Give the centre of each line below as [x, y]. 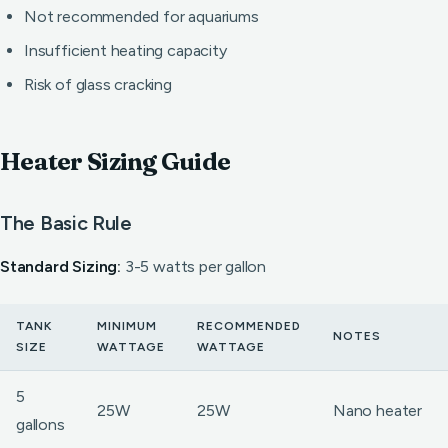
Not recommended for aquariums [141, 16]
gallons [40, 424]
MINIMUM [127, 326]
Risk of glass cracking [98, 84]
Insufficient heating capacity [125, 50]
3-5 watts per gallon [194, 266]
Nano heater [377, 410]
